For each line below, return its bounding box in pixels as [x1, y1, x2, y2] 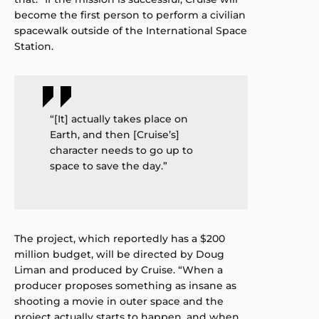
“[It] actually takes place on [50, 112, 188, 125]
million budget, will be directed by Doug [14, 247, 224, 261]
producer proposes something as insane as [14, 278, 236, 292]
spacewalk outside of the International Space [14, 23, 247, 37]
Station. [14, 39, 53, 53]
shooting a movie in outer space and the [14, 294, 224, 308]
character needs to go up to [50, 143, 193, 157]
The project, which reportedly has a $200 [14, 231, 225, 245]
